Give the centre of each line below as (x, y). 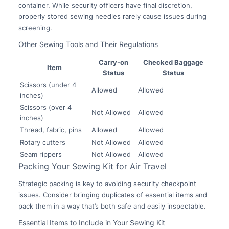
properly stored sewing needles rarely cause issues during (112, 16)
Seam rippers (41, 154)
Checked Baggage (174, 62)
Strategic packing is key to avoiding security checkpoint (107, 183)
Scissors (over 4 (45, 107)
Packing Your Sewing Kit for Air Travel (92, 166)
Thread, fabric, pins (51, 130)
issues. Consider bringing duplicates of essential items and (112, 194)
